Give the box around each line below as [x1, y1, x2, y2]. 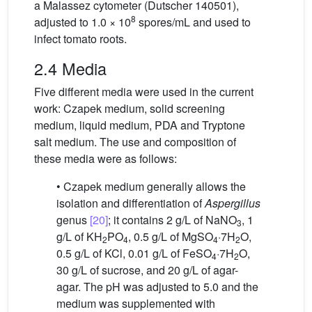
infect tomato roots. [34, 31, 127, 47]
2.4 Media [34, 56, 107, 81]
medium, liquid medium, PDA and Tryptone [34, 117, 245, 134]
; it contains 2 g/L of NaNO [108, 212, 237, 228]
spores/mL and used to [136, 14, 251, 31]
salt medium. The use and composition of [34, 134, 236, 150]
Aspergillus [205, 195, 260, 212]
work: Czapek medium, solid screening [34, 100, 225, 117]
